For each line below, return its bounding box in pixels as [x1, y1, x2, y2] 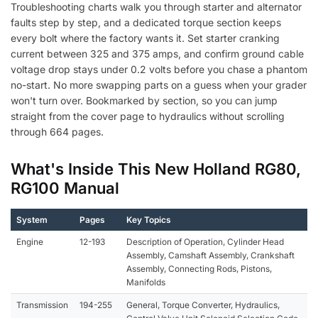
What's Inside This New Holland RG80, [11, 159, 301, 178]
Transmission [16, 299, 68, 310]
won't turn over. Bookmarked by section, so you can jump [11, 94, 278, 106]
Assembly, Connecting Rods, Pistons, [126, 263, 272, 274]
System [16, 214, 48, 225]
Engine [16, 236, 43, 247]
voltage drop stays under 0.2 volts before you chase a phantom [11, 62, 307, 75]
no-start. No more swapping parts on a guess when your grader [11, 78, 307, 91]
